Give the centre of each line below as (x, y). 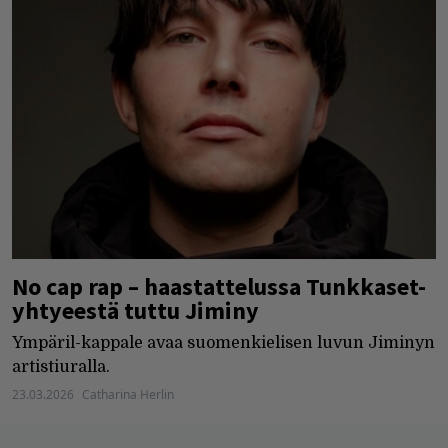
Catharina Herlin (128, 395)
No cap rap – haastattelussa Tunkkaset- (219, 287)
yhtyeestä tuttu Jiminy (135, 311)
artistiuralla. (61, 367)
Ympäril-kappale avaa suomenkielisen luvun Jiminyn (223, 343)
